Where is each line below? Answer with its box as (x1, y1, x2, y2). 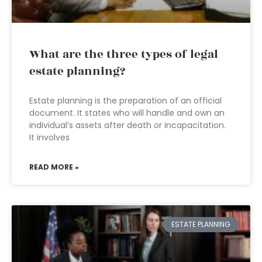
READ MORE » (29, 162, 79, 172)
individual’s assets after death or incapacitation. (29, 119, 226, 131)
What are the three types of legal (29, 46, 218, 63)
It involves (29, 132, 70, 143)
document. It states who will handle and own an (29, 107, 225, 119)
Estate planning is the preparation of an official (29, 95, 222, 106)
